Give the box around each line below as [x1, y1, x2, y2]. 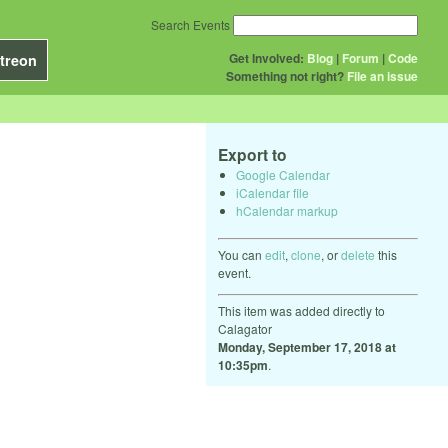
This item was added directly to [218, 301, 385, 319]
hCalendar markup [236, 201, 338, 219]
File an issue [347, 67, 418, 85]
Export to [218, 143, 287, 166]
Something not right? [226, 67, 344, 85]
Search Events [151, 16, 230, 33]
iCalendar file [236, 183, 309, 201]
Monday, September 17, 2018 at [218, 337, 396, 356]
